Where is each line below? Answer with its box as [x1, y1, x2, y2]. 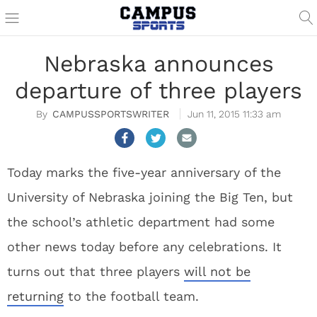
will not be [184, 264, 250, 279]
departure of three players [15, 77, 302, 104]
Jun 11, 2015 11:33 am [188, 108, 281, 120]
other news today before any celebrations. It [7, 239, 282, 254]
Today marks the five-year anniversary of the [7, 165, 281, 180]
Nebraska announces [43, 50, 274, 77]
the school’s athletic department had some [7, 214, 275, 229]
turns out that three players [7, 264, 184, 279]
